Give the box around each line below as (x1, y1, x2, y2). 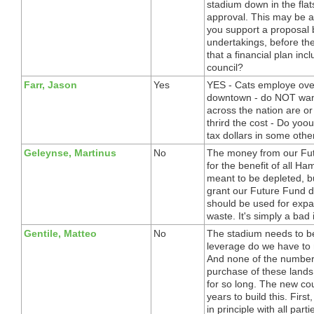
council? (207, 61, 243, 73)
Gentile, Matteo (24, 227, 97, 239)
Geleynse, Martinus (24, 146, 116, 158)
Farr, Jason (24, 78, 77, 90)
